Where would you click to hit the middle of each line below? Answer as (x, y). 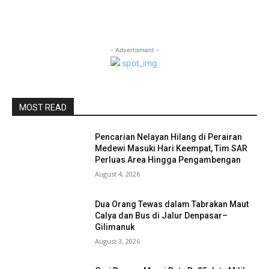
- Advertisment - (134, 50)
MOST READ (43, 107)
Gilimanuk (115, 227)
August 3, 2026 (118, 241)
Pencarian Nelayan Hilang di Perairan (169, 137)
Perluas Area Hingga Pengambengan (168, 160)
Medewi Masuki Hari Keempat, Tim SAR (171, 148)
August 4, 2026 (118, 174)
